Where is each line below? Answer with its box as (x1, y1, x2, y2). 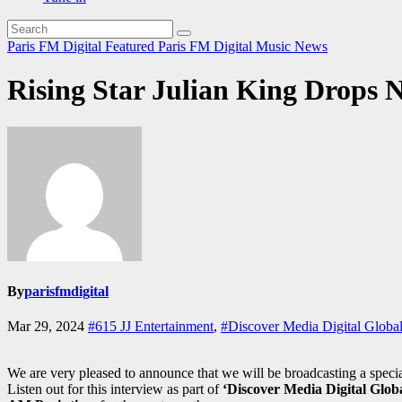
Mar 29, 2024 (7, 319, 88, 335)
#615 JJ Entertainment (88, 319, 214, 335)
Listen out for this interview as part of (7, 381, 223, 398)
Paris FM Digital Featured (7, 38, 158, 54)
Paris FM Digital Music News (158, 38, 328, 54)
